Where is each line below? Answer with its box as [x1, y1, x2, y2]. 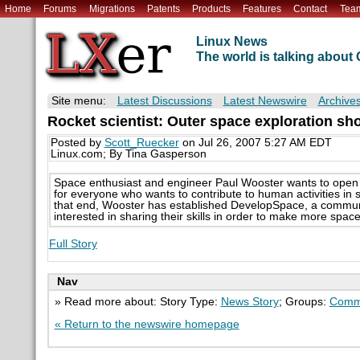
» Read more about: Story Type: [54, 295, 221, 308]
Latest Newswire [223, 95, 307, 108]
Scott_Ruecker [104, 137, 179, 149]
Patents [146, 2, 180, 14]
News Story [220, 295, 279, 308]
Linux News [195, 35, 268, 49]
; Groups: [278, 295, 329, 308]
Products [191, 2, 231, 14]
